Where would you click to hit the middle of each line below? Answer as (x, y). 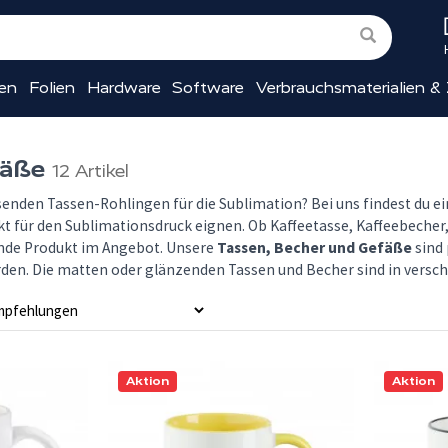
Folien (52, 87)
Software (208, 87)
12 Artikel (90, 171)
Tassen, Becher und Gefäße (314, 247)
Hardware (123, 87)
